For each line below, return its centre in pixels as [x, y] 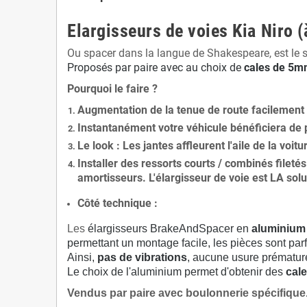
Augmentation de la [127, 110]
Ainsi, [81, 257]
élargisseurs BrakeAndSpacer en [170, 229]
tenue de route [213, 110]
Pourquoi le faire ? [112, 89]
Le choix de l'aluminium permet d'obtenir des [176, 272]
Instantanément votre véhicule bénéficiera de [191, 128]
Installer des [109, 163]
